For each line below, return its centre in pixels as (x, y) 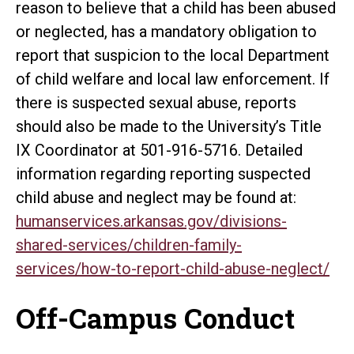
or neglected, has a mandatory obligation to (166, 31)
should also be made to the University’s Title (169, 126)
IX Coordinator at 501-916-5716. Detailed (159, 150)
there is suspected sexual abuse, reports (156, 102)
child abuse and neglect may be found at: (156, 197)
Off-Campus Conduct (155, 317)
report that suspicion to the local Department (173, 55)
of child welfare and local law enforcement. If (173, 79)
